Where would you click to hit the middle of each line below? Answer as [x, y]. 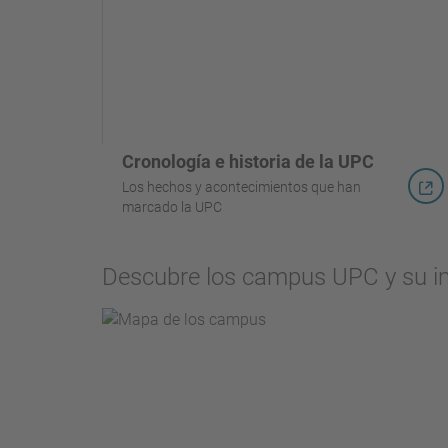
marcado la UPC [172, 206]
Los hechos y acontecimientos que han [241, 186]
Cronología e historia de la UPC [248, 161]
